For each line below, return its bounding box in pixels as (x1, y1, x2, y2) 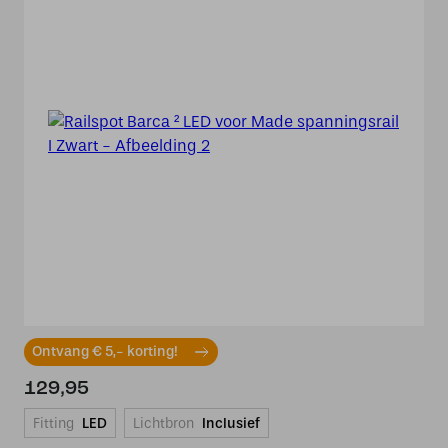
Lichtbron (133, 415, 194, 432)
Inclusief (202, 415, 260, 432)
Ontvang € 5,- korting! (32, 343, 178, 360)
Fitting (33, 415, 74, 432)
